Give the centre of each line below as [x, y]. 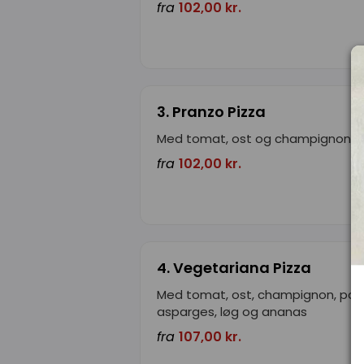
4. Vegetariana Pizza [234, 267]
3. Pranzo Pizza [211, 111]
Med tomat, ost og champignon [254, 138]
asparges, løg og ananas [232, 311]
